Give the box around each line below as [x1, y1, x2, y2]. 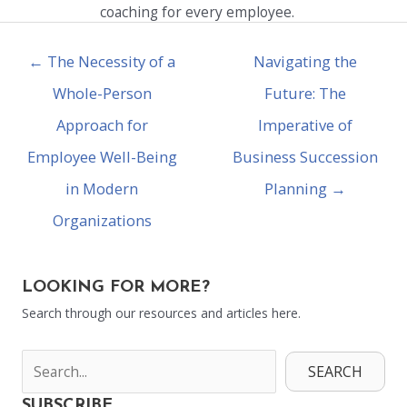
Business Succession [233, 146, 378, 168]
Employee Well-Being [26, 146, 177, 168]
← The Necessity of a [28, 51, 175, 73]
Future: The [264, 83, 346, 104]
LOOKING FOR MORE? [22, 279, 210, 297]
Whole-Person [52, 83, 152, 104]
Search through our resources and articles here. [22, 304, 301, 323]
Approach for [55, 114, 148, 136]
